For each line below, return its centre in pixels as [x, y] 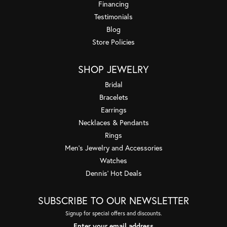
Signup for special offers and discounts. [113, 213]
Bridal [113, 84]
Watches [113, 160]
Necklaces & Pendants [113, 122]
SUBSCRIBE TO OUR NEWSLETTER [113, 200]
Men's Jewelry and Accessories [113, 147]
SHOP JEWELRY [113, 69]
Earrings [113, 109]
